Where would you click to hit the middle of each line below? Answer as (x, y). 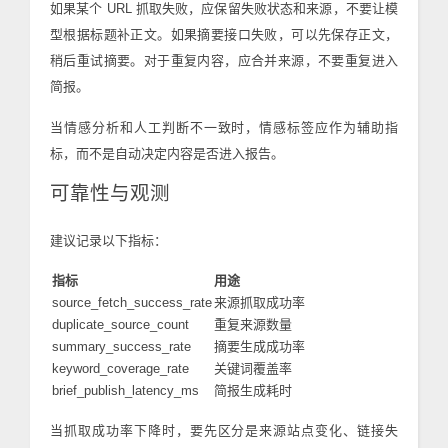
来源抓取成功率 (259, 302)
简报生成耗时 (253, 390)
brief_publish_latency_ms (125, 390)
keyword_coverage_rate (120, 368)
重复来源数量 (253, 324)
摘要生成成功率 (259, 346)
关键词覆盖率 (253, 368)
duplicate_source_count (120, 324)
